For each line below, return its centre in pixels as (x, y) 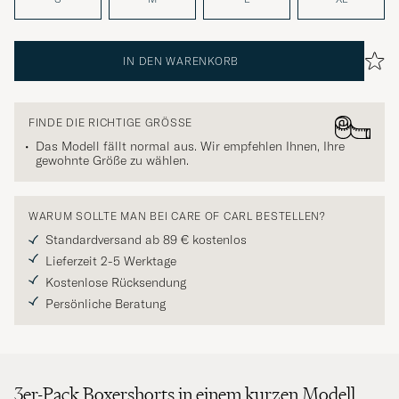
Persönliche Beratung (106, 304)
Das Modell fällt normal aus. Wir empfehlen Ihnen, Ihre (190, 147)
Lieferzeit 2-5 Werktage (111, 261)
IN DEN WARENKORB (181, 61)
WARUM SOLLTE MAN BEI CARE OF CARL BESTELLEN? (177, 216)
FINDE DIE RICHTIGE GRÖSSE (107, 123)
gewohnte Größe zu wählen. (112, 161)
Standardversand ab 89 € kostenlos (146, 240)
